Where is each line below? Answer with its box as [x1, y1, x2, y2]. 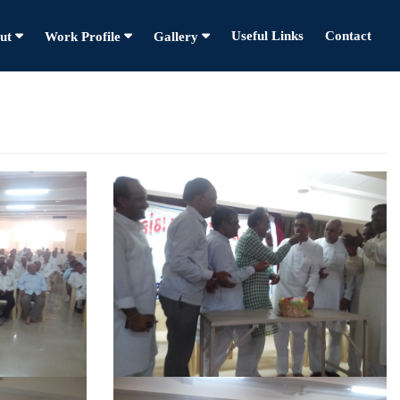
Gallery [153, 29, 202, 44]
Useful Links [230, 29, 304, 43]
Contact [324, 29, 371, 43]
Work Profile [44, 29, 124, 44]
